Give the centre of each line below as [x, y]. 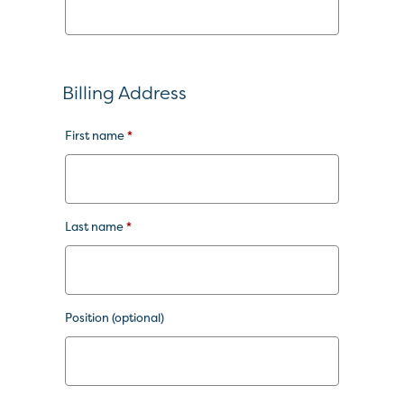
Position [88, 317]
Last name [96, 226]
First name [96, 135]
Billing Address [124, 92]
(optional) [138, 317]
